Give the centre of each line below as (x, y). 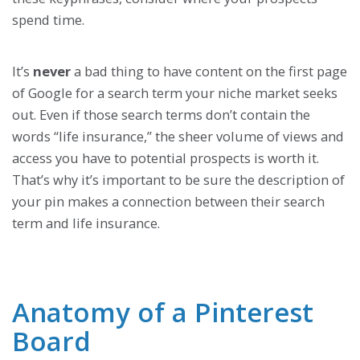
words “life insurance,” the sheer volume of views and (178, 136)
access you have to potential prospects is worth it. (166, 157)
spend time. (48, 20)
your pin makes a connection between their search (168, 201)
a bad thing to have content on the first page (209, 71)
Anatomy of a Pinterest (163, 312)
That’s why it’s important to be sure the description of (178, 179)
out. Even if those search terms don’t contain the (161, 114)
